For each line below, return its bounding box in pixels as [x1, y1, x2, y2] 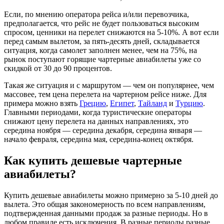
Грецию [79, 99, 106, 108]
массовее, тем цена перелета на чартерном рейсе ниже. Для [4, 90, 206, 99]
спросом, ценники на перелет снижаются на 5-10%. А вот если [4, 28, 219, 37]
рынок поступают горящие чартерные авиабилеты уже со [4, 55, 201, 64]
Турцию [175, 99, 203, 108]
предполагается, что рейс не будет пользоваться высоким [4, 19, 199, 28]
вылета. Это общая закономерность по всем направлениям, [4, 199, 205, 208]
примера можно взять [4, 99, 79, 108]
